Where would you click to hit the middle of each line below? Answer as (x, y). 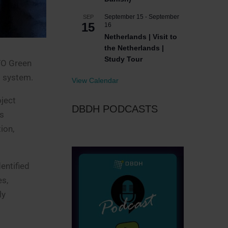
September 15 (124, 17)
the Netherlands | (134, 48)
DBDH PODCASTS (115, 109)
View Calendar (95, 80)
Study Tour (123, 59)
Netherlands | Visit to (141, 37)
